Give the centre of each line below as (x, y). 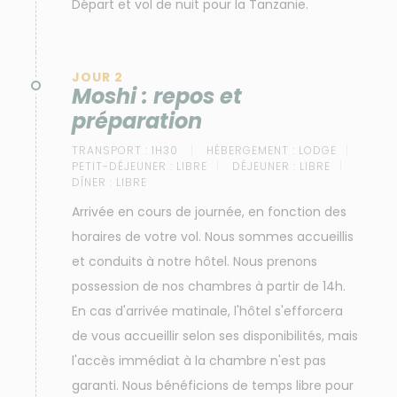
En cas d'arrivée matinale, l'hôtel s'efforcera (207, 311)
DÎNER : (92, 182)
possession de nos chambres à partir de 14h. (209, 286)
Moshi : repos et (157, 96)
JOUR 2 (97, 77)
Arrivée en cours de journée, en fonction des (209, 212)
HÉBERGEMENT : (251, 150)
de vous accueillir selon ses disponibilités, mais (215, 336)
